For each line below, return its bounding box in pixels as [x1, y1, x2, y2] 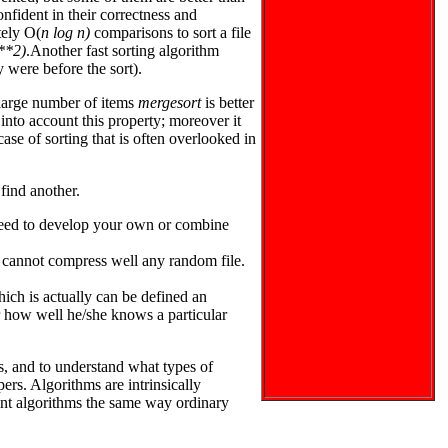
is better [201, 93, 254, 111]
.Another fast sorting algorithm [26, 41, 219, 59]
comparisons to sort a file [90, 23, 251, 41]
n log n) [41, 23, 90, 41]
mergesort [138, 93, 201, 111]
